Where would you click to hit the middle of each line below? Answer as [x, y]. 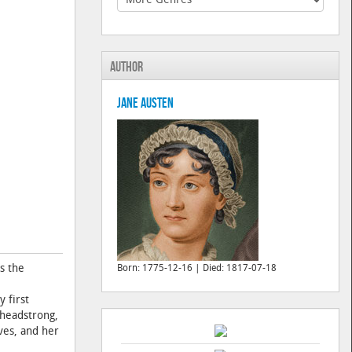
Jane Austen [146, 103]
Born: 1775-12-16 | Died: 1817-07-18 [197, 269]
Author [127, 67]
